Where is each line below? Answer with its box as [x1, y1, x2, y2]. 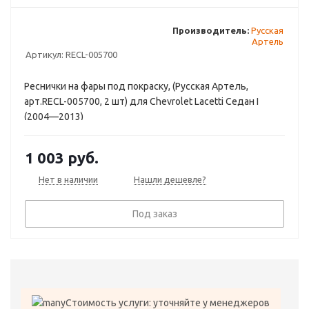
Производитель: [172, 26, 249, 35]
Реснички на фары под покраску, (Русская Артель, [24, 81, 248, 92]
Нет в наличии [39, 174, 98, 184]
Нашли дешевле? [134, 175, 206, 184]
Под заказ [132, 208, 177, 219]
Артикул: [26, 50, 63, 59]
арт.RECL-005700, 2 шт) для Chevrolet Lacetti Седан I [24, 96, 259, 107]
